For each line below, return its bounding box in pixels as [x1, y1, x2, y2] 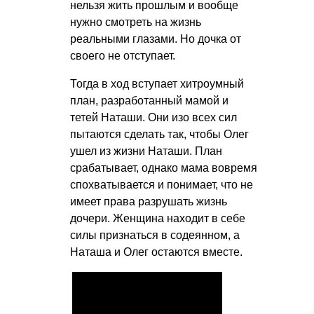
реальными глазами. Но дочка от [70, 33, 241, 46]
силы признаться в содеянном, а [70, 229, 240, 242]
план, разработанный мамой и [70, 95, 228, 107]
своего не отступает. [70, 50, 175, 62]
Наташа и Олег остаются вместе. [70, 246, 243, 259]
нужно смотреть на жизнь [70, 16, 201, 29]
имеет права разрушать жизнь [70, 196, 227, 208]
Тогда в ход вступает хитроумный [70, 78, 244, 90]
